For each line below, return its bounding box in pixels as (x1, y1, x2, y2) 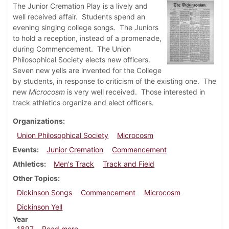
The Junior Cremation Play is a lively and (13, 2, 148, 11)
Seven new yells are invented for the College (13, 66, 162, 75)
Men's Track (54, 159, 95, 169)
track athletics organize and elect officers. (13, 98, 154, 107)
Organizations (13, 117, 63, 126)
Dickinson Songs (17, 188, 73, 197)
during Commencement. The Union (13, 44, 131, 54)
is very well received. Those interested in (65, 87, 205, 97)
